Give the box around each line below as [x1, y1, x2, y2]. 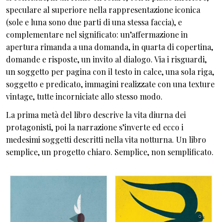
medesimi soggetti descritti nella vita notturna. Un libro [6, 134, 206, 145]
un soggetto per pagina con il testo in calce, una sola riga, [6, 66, 214, 77]
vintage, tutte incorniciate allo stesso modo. [6, 91, 163, 102]
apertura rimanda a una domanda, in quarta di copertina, [6, 41, 213, 52]
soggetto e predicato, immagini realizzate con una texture [6, 78, 215, 89]
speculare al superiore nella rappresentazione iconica [6, 4, 200, 15]
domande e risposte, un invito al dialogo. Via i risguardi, [6, 54, 207, 64]
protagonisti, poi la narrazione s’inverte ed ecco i [6, 122, 183, 132]
